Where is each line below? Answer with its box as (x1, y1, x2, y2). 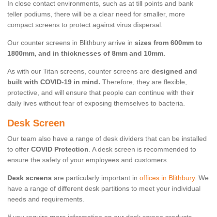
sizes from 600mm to (135, 39, 202, 47)
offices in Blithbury (139, 174, 195, 182)
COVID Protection (31, 145, 89, 154)
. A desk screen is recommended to (89, 145, 196, 154)
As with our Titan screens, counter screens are (7, 67, 152, 76)
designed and (152, 67, 197, 76)
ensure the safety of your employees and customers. (7, 156, 169, 164)
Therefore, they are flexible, (100, 78, 187, 86)
